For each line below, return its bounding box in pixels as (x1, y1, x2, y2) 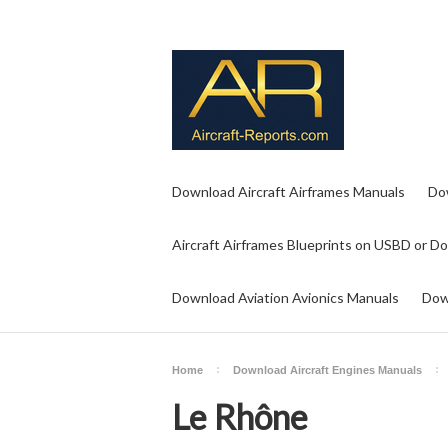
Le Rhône (172, 396, 308, 437)
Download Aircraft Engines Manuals (233, 364, 422, 376)
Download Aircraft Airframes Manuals (172, 183, 405, 200)
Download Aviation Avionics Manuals (172, 289, 399, 306)
